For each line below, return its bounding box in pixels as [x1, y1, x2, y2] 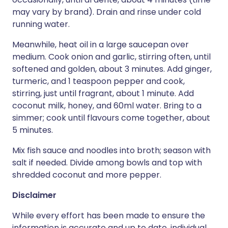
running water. [12, 18, 70, 30]
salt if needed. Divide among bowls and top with [12, 157, 202, 168]
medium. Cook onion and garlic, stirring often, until [12, 51, 211, 63]
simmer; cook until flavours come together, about [12, 112, 210, 124]
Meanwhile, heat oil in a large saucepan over [12, 39, 189, 50]
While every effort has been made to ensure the [12, 210, 205, 221]
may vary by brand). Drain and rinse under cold [12, 6, 201, 18]
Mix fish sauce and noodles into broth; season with [12, 145, 211, 156]
